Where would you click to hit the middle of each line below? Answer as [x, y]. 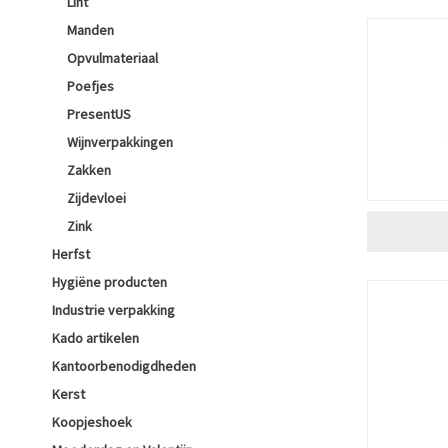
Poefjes [90, 86]
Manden [90, 30]
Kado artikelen [95, 338]
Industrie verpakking [113, 310]
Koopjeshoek [92, 422]
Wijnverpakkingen [120, 142]
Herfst [71, 254]
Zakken [89, 170]
